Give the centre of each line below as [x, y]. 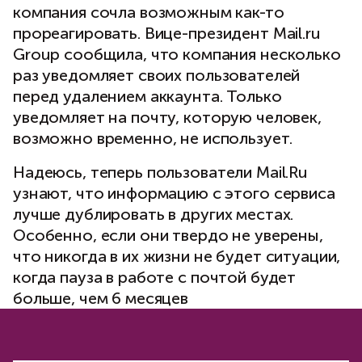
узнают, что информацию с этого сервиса [174, 194]
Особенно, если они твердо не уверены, [168, 236]
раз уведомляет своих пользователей [157, 76]
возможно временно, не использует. [153, 139]
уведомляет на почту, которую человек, [167, 118]
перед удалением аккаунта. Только [147, 97]
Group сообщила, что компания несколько [177, 55]
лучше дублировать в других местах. [154, 215]
